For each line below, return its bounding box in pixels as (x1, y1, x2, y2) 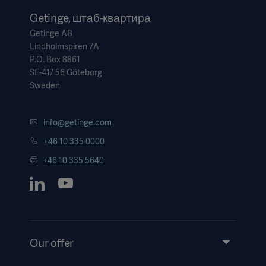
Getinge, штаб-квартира (30, 10, 151, 26)
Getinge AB (30, 27, 72, 39)
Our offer (30, 235, 74, 251)
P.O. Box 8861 (30, 53, 80, 65)
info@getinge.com (43, 116, 112, 128)
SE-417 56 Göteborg (30, 66, 102, 78)
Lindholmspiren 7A (30, 40, 99, 52)
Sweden (30, 80, 60, 91)
